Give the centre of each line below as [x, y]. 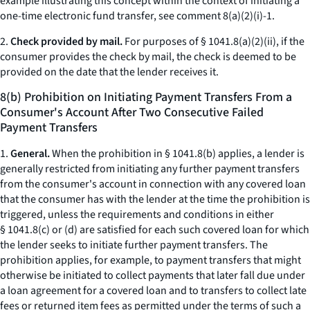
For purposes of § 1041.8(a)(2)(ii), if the [213, 42]
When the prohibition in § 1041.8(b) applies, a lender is [177, 154]
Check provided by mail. [66, 42]
